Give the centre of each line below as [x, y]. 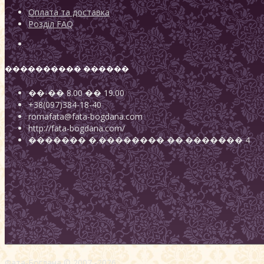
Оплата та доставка [69, 12]
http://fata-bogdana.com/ [77, 128]
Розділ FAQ [51, 24]
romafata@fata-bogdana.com [85, 117]
